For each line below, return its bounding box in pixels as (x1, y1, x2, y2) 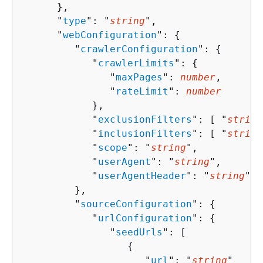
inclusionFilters (98, 127, 192, 139)
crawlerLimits (98, 57, 174, 69)
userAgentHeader (98, 170, 186, 181)
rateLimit (116, 85, 168, 97)
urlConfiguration (98, 212, 192, 224)
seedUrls (116, 226, 163, 238)
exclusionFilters (98, 113, 192, 125)
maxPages (116, 71, 163, 83)
